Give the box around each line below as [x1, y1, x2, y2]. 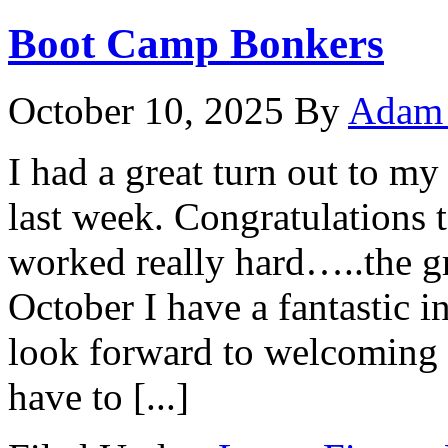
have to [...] [8, 374, 189, 418]
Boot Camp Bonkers [8, 19, 384, 67]
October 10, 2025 [8, 88, 284, 132]
